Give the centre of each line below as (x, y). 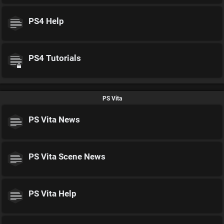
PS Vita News (54, 120)
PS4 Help (46, 21)
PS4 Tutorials (55, 58)
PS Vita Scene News (67, 157)
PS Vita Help (52, 194)
